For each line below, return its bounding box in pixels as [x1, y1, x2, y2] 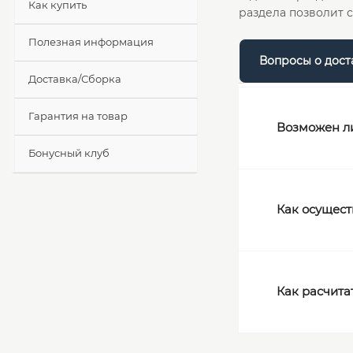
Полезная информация [28, 35, 154, 49]
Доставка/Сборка [28, 72, 121, 86]
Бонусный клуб [28, 147, 110, 160]
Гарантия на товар [28, 110, 128, 123]
